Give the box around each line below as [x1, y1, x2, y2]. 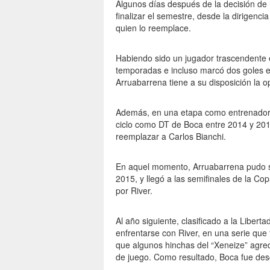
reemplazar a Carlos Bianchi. [116, 130, 226, 142]
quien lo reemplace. [116, 22, 191, 34]
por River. [116, 184, 152, 196]
